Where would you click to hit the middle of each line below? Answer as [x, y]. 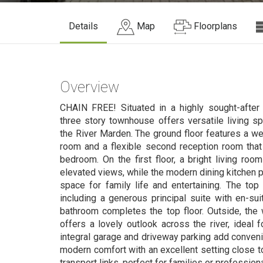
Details [83, 26]
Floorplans [215, 26]
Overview [90, 87]
